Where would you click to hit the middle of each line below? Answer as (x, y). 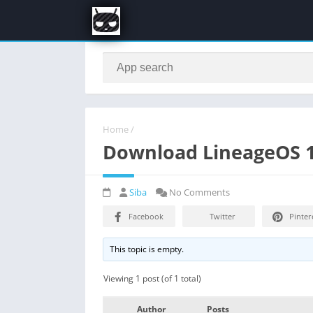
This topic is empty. (147, 249)
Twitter (223, 216)
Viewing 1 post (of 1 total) (152, 278)
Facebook (146, 216)
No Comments (198, 192)
